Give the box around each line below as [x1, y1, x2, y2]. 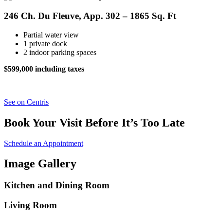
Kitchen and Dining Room [4, 180, 109, 191]
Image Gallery [4, 157, 76, 170]
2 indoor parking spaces [23, 48, 96, 56]
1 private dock [23, 39, 67, 48]
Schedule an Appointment [4, 139, 83, 147]
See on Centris [4, 97, 49, 106]
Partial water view [23, 30, 79, 39]
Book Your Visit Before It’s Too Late [4, 116, 185, 129]
